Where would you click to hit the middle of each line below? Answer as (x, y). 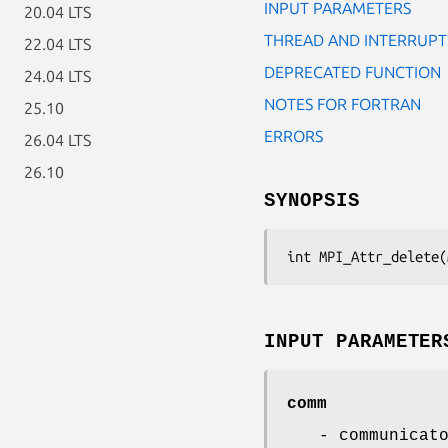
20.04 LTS (57, 12)
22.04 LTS (57, 44)
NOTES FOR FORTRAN (342, 103)
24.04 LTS (57, 76)
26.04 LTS (57, 140)
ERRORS (293, 135)
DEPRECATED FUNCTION (352, 71)
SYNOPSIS (312, 200)
